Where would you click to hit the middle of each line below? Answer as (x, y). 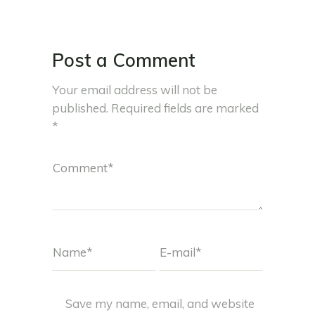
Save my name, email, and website (160, 303)
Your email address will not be (135, 89)
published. (80, 108)
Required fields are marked (185, 108)
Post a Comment (124, 60)
